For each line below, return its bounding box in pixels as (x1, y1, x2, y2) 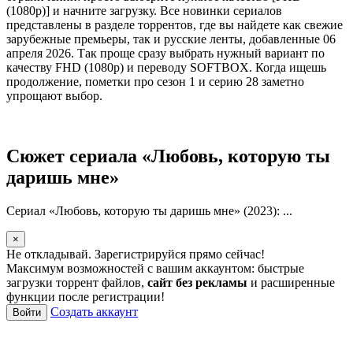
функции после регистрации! (6, 289, 165, 303)
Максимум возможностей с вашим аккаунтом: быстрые (6, 261, 304, 275)
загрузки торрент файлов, (6, 275, 147, 289)
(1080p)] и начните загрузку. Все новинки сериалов (6, 3, 282, 17)
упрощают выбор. (6, 88, 102, 102)
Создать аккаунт (50, 304, 138, 318)
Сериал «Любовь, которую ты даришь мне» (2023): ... (6, 203, 292, 217)
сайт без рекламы (147, 275, 247, 289)
